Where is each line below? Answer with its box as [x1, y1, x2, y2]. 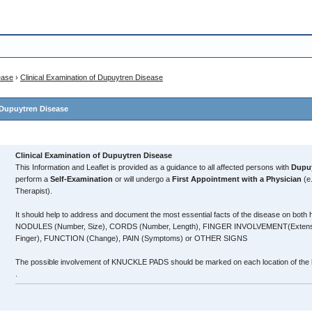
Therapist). [15, 187, 52, 195]
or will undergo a [113, 175, 172, 183]
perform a [15, 175, 50, 183]
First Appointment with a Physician [172, 175, 302, 183]
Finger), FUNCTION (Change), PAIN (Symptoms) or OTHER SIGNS [15, 234, 247, 242]
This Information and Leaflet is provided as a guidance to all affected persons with [15, 163, 291, 171]
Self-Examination [50, 175, 113, 183]
